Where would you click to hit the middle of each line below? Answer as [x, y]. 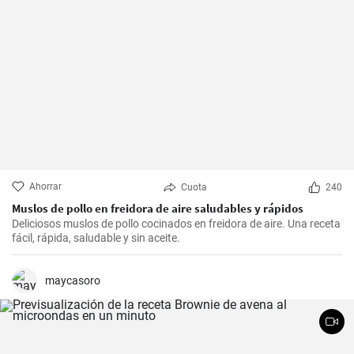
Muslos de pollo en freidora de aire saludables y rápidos [158, 209]
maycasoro [73, 281]
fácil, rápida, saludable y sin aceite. [96, 238]
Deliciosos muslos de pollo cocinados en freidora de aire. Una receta [176, 224]
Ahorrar [45, 187]
